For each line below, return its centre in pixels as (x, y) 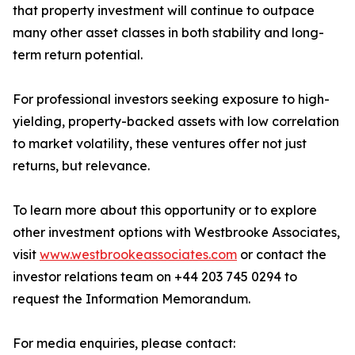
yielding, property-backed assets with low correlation (176, 122)
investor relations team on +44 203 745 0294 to (155, 277)
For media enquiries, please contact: (124, 344)
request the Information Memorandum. (132, 299)
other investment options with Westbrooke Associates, (176, 233)
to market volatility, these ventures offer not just (160, 144)
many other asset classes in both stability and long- (168, 33)
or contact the (282, 255)
